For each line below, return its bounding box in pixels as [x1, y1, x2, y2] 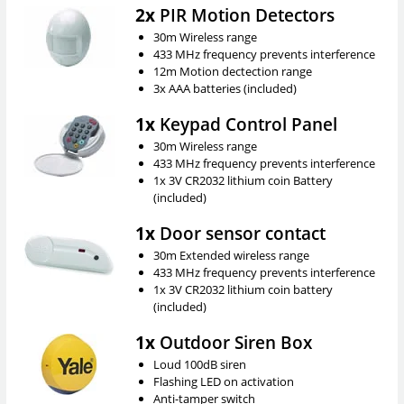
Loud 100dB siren [152, 355, 246, 372]
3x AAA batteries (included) [152, 79, 297, 96]
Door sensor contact [154, 221, 326, 244]
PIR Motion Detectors [154, 3, 335, 26]
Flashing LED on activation [152, 372, 294, 390]
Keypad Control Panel [154, 112, 337, 135]
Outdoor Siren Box [154, 330, 312, 353]
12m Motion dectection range [152, 62, 312, 79]
